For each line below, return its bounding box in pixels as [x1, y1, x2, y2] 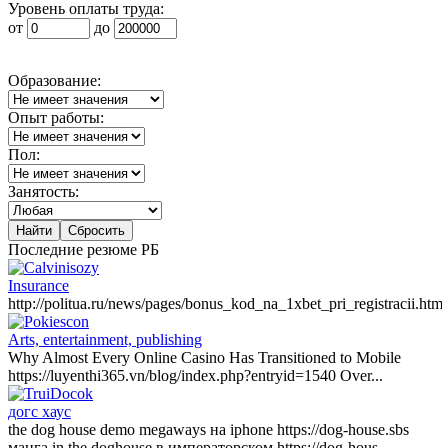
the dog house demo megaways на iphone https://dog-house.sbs [8, 421, 409, 439]
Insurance [8, 277, 69, 295]
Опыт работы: [8, 109, 104, 127]
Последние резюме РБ [8, 241, 159, 259]
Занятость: [8, 183, 79, 201]
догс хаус [8, 403, 71, 421]
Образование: [8, 72, 101, 90]
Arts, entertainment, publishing [8, 331, 202, 349]
